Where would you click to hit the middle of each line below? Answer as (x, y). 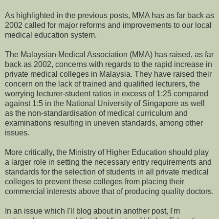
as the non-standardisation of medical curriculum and (96, 113)
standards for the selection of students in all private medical (107, 172)
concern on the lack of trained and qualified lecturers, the (102, 84)
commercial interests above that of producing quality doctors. (109, 192)
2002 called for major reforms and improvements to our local (108, 25)
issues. (17, 133)
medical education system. (51, 35)
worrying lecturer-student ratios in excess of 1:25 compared (107, 94)
